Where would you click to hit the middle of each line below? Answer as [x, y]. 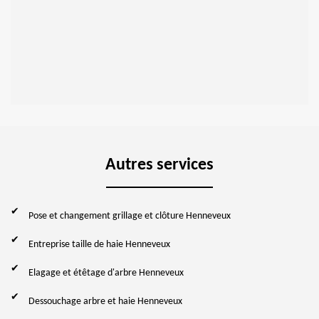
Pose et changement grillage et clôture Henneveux [130, 216]
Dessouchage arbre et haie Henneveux [105, 301]
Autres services [159, 165]
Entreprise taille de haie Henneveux [99, 244]
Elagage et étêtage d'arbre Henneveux [106, 273]
